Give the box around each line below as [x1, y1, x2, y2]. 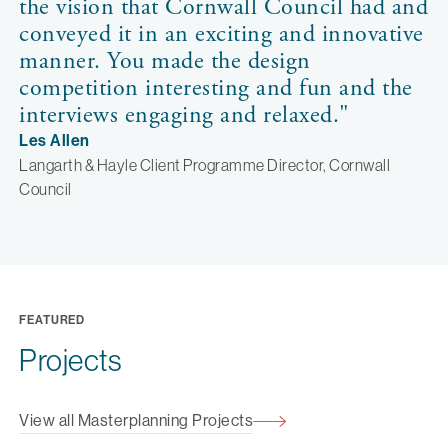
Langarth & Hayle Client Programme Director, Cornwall [19, 156, 390, 174]
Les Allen [19, 131, 90, 150]
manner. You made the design [19, 46, 311, 76]
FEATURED [19, 313, 86, 327]
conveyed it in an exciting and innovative [19, 19, 424, 49]
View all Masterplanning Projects [19, 411, 253, 430]
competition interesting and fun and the [19, 73, 413, 103]
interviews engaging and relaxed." [19, 100, 350, 130]
